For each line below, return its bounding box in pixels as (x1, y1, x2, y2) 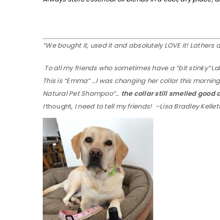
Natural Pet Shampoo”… (43, 88, 121, 98)
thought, (46, 101, 73, 111)
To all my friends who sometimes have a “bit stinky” (44, 63, 212, 73)
